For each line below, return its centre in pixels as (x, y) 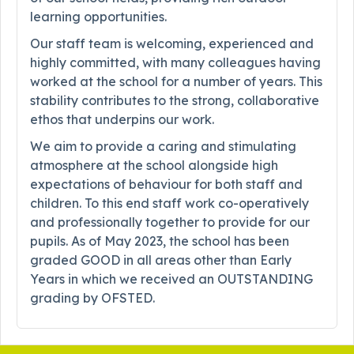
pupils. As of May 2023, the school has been (160, 241)
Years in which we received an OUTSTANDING (171, 279)
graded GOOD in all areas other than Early (161, 260)
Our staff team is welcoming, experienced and (172, 44)
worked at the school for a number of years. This (176, 82)
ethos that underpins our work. (122, 120)
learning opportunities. (98, 17)
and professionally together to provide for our (170, 222)
